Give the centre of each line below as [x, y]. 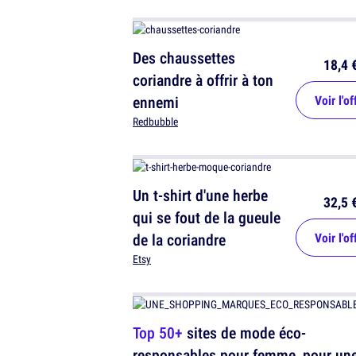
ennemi [156, 103]
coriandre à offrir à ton [203, 80]
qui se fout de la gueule [207, 218]
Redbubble [155, 122]
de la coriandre [179, 240]
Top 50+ [158, 333]
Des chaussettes [184, 58]
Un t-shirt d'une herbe [200, 195]
